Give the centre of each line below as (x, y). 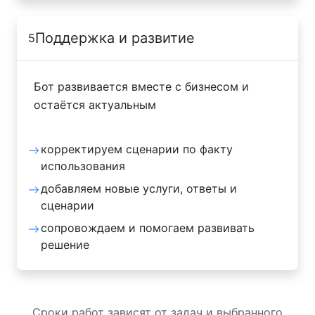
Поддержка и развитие (115, 38)
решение (65, 244)
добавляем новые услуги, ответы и (139, 188)
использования (83, 166)
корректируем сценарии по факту (137, 149)
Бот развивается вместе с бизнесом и (141, 86)
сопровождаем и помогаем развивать (148, 227)
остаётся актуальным (95, 104)
